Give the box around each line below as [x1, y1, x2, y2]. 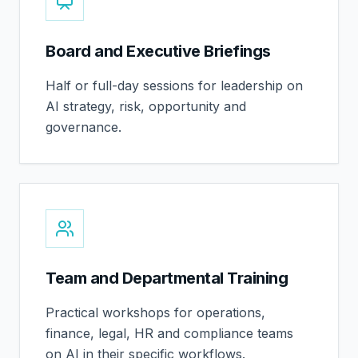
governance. [46, 119, 121, 135]
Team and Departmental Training [46, 268, 288, 288]
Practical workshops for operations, [46, 304, 265, 320]
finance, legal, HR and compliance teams [46, 325, 293, 341]
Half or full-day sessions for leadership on [46, 78, 303, 93]
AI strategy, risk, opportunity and [46, 98, 246, 114]
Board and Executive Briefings [46, 42, 271, 61]
